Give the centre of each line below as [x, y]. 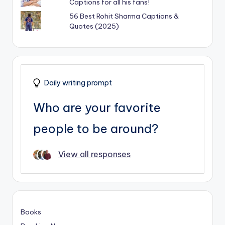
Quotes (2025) [94, 26]
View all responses [94, 154]
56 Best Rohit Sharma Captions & [124, 16]
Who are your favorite [97, 107]
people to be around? [96, 128]
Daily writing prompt [78, 83]
